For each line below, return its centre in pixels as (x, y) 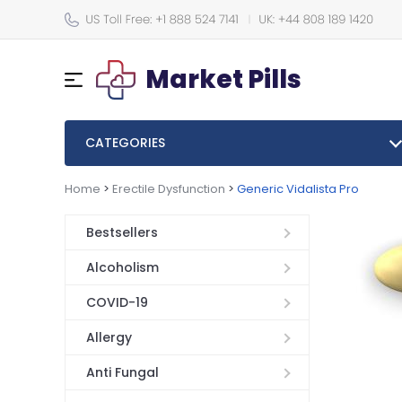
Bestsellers (122, 233)
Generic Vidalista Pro (298, 188)
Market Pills (224, 79)
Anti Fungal (122, 373)
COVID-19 (117, 303)
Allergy (109, 338)
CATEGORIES (125, 143)
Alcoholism (122, 268)
